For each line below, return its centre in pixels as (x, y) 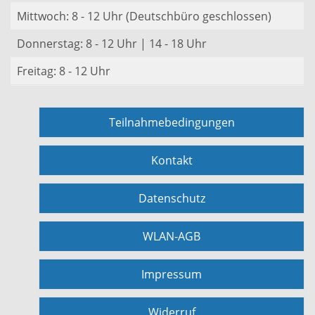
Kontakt (172, 160)
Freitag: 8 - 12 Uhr (64, 71)
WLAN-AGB (172, 236)
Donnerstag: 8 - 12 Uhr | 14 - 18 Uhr (112, 44)
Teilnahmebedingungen (172, 122)
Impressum (172, 274)
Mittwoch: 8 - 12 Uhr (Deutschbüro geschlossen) (144, 16)
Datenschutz (172, 198)
